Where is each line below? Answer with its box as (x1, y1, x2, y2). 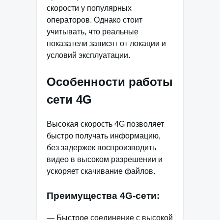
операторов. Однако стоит (47, 16, 142, 25)
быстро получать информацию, (47, 132, 161, 140)
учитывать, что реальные (47, 27, 138, 36)
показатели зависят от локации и (47, 39, 166, 48)
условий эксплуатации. (47, 51, 130, 60)
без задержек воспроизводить (47, 143, 156, 152)
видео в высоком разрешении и (47, 155, 163, 164)
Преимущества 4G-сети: (47, 191, 160, 201)
